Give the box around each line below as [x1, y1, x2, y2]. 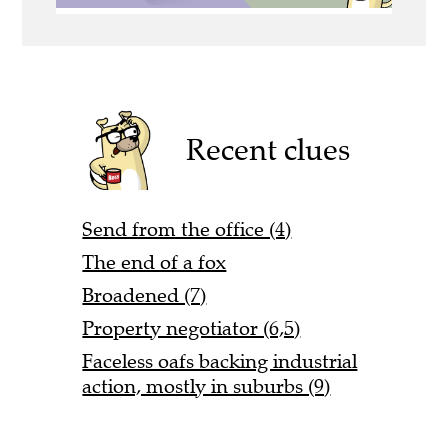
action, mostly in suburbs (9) [82, 374, 331, 400]
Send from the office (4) [82, 217, 292, 243]
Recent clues [186, 131, 351, 169]
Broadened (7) [82, 283, 207, 309]
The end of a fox [82, 250, 227, 276]
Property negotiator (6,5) [82, 316, 301, 342]
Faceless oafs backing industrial [82, 349, 358, 375]
